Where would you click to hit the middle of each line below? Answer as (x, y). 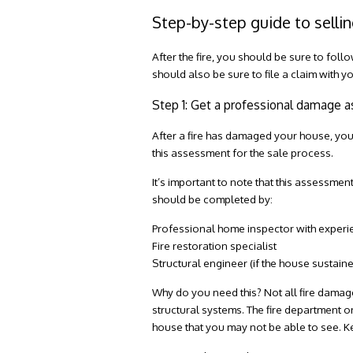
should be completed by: (213, 199)
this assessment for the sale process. (244, 152)
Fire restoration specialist (215, 245)
